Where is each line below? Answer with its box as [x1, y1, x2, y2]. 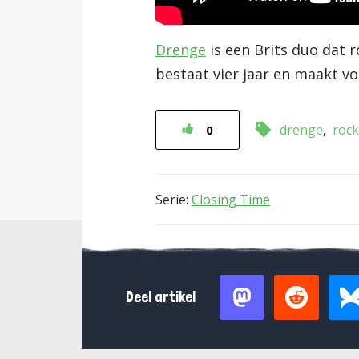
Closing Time [192, 190, 270, 208]
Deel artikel [126, 287, 196, 306]
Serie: [155, 190, 188, 208]
